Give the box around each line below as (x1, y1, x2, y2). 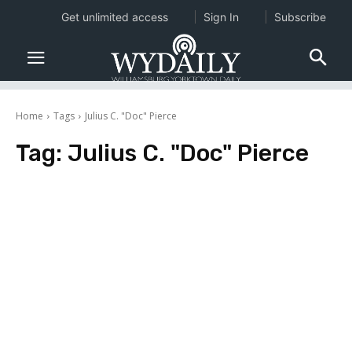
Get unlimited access (60, 10, 168, 24)
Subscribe (273, 10, 326, 24)
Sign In (203, 10, 239, 24)
